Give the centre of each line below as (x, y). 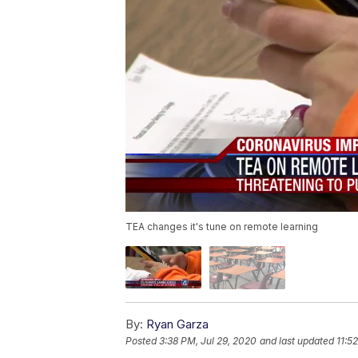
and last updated (297, 340)
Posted (142, 340)
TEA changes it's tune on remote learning (222, 227)
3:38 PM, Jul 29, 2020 (208, 340)
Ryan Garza (177, 324)
